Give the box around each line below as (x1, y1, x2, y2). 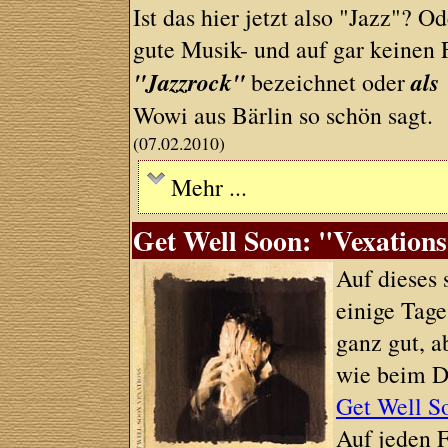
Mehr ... (171, 171, 248, 203)
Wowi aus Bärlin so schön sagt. (133, 99, 434, 131)
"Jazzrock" (133, 65, 246, 99)
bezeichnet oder (245, 66, 412, 98)
